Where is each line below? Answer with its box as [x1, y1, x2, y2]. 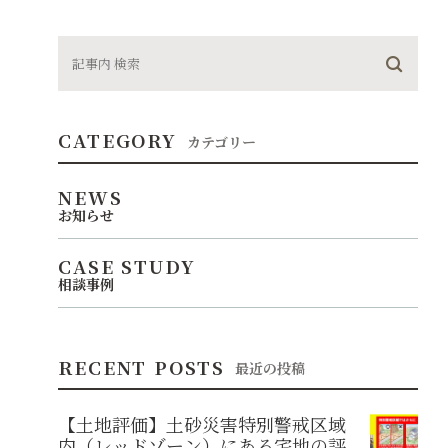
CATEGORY [58, 127, 177, 154]
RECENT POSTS [58, 353, 226, 380]
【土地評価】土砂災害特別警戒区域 [58, 411, 347, 438]
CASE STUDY [58, 252, 196, 279]
